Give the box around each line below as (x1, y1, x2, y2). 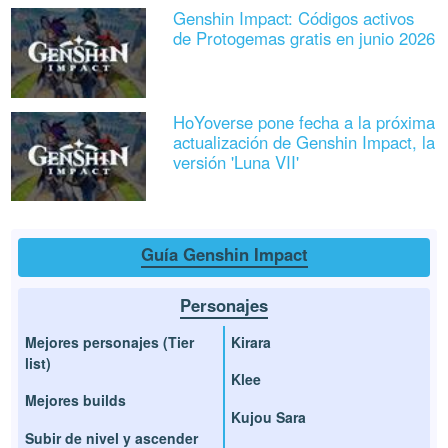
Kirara (231, 331, 271, 352)
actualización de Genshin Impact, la (172, 129, 435, 154)
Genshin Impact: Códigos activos (172, 6, 414, 31)
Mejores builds (25, 390, 127, 411)
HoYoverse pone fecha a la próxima (172, 109, 435, 134)
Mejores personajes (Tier (25, 331, 195, 352)
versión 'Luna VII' (172, 149, 299, 174)
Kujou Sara (231, 406, 306, 427)
